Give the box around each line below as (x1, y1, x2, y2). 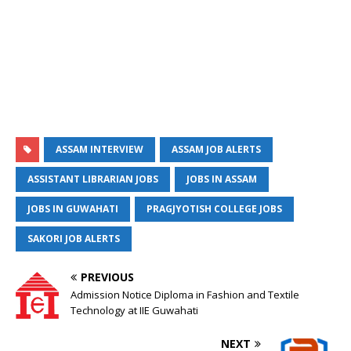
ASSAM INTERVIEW (56, 143, 143, 156)
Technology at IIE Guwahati (71, 303, 198, 317)
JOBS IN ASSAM (186, 172, 257, 186)
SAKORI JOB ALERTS (27, 232, 120, 245)
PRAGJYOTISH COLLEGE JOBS (147, 202, 282, 215)
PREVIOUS (81, 270, 134, 284)
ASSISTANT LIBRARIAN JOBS (27, 172, 158, 186)
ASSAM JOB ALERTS (172, 143, 261, 156)
